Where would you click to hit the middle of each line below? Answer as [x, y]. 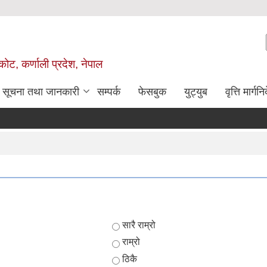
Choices [131, 225]
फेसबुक [152, 92]
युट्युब [196, 92]
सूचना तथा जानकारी [41, 92]
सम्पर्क [109, 92]
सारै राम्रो [139, 225]
